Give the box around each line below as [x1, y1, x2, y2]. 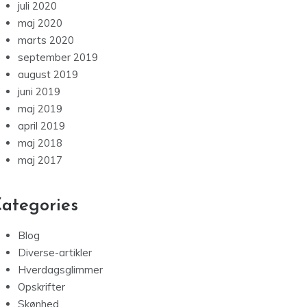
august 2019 [18, 68, 78, 82]
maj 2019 [18, 102, 62, 116]
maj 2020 [18, 16, 62, 30]
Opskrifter [18, 280, 65, 294]
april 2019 [18, 119, 65, 133]
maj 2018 [18, 136, 62, 150]
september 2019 [18, 51, 98, 64]
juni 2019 [18, 85, 60, 99]
